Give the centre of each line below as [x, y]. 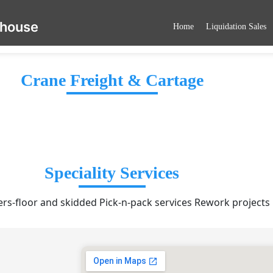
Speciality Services [112, 173]
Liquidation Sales [236, 26]
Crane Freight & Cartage [112, 80]
